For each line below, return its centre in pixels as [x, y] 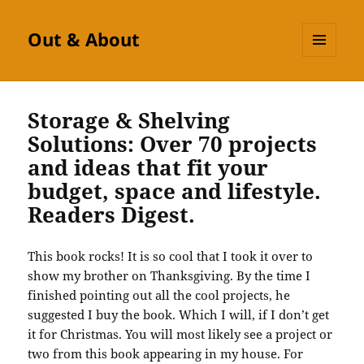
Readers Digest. [112, 215]
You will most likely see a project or [229, 334]
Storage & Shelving [129, 121]
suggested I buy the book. [102, 315]
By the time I [274, 276]
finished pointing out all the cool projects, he [159, 295]
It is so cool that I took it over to [221, 256]
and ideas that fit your [148, 168]
